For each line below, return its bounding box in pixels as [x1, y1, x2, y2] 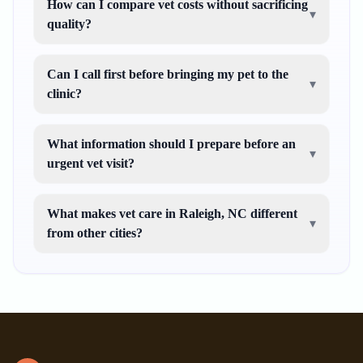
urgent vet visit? [47, 156, 135, 170]
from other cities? [47, 226, 143, 240]
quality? [47, 17, 92, 31]
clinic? [47, 87, 82, 100]
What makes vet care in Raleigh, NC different [47, 207, 297, 220]
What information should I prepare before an [47, 137, 296, 151]
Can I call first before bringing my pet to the [47, 67, 288, 81]
